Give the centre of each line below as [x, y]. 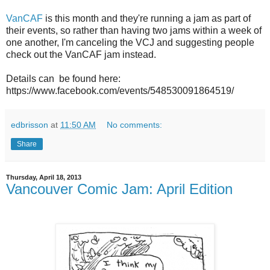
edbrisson [30, 124]
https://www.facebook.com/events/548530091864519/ [120, 90]
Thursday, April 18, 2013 [44, 177]
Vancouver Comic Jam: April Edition [119, 189]
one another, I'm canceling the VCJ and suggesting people [130, 42]
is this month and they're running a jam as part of [147, 18]
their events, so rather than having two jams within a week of [134, 30]
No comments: [135, 124]
